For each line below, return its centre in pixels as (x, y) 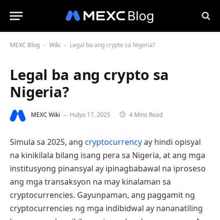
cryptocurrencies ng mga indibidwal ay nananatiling (106, 208)
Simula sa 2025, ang (47, 142)
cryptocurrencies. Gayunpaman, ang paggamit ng (102, 195)
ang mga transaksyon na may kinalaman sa (90, 182)
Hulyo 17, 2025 (90, 115)
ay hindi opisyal (171, 142)
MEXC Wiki (45, 115)
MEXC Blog (25, 45)
